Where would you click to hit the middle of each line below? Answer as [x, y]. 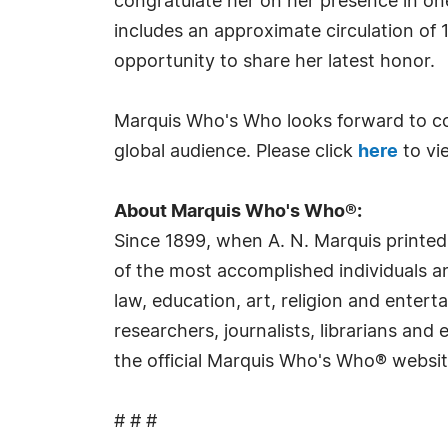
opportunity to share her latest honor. [274, 62]
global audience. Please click [236, 152]
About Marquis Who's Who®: [238, 212]
